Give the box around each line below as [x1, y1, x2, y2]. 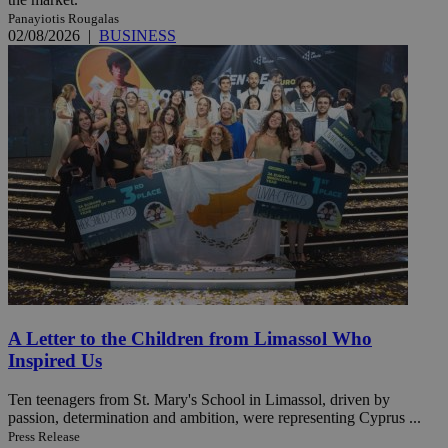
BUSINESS [99, 27, 176, 45]
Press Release [8, 428, 80, 444]
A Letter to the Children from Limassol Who [8, 327, 372, 349]
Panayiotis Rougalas [8, 11, 119, 27]
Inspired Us [8, 349, 102, 371]
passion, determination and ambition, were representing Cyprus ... [8, 408, 421, 426]
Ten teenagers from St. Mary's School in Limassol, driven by [8, 390, 390, 408]
